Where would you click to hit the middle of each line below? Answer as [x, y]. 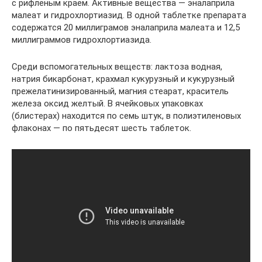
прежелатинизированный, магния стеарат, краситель [120, 91]
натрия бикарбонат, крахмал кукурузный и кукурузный [123, 79]
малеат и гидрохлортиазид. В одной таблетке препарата [129, 15]
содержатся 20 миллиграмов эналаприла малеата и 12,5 [126, 27]
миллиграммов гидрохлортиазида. [82, 40]
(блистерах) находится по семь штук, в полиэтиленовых [126, 116]
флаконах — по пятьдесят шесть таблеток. [101, 128]
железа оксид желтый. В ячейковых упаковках [107, 104]
